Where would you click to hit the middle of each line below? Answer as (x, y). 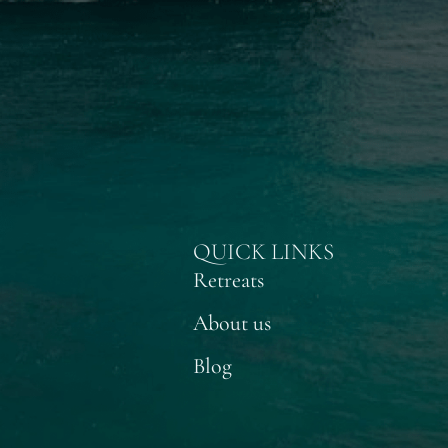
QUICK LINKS (263, 252)
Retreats (228, 280)
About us (232, 323)
